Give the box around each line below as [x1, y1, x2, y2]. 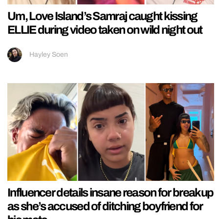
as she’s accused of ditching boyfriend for [7, 200, 203, 213]
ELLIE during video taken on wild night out [7, 23, 202, 36]
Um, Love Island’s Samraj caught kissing [7, 9, 197, 22]
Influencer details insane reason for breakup [7, 186, 214, 199]
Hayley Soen [29, 50, 68, 58]
